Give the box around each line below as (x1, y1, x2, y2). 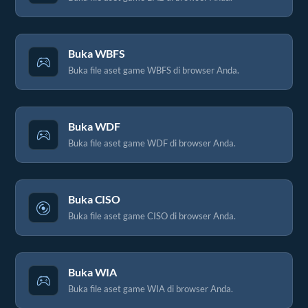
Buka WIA (68, 265, 118, 278)
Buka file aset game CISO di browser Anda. (68, 210, 236, 221)
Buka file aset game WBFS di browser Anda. (68, 64, 239, 76)
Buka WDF (68, 120, 121, 133)
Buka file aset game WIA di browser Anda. (68, 283, 233, 294)
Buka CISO (68, 192, 121, 206)
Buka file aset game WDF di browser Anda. (68, 137, 236, 148)
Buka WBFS (68, 47, 126, 60)
